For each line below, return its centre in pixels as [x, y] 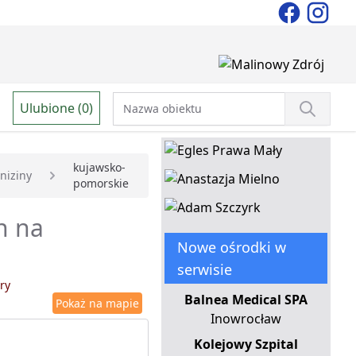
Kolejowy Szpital [246, 344]
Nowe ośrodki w [231, 248]
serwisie [204, 270]
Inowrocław [246, 319]
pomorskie [101, 184]
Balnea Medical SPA [246, 300]
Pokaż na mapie [97, 304]
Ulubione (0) [56, 108]
